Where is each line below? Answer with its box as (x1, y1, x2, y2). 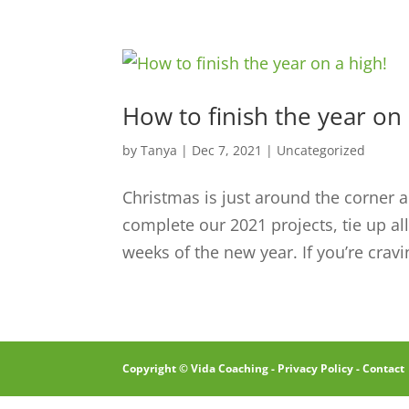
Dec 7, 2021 (192, 142, 263, 159)
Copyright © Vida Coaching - (122, 361, 278, 376)
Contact (362, 361, 405, 376)
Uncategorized (277, 142, 366, 159)
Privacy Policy (278, 361, 354, 376)
